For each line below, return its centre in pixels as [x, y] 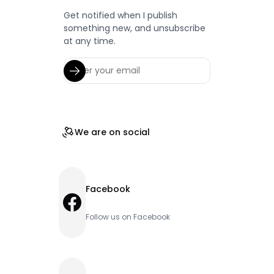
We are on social [113, 132]
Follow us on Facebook [128, 217]
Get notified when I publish [121, 16]
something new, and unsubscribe [135, 28]
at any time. [90, 41]
